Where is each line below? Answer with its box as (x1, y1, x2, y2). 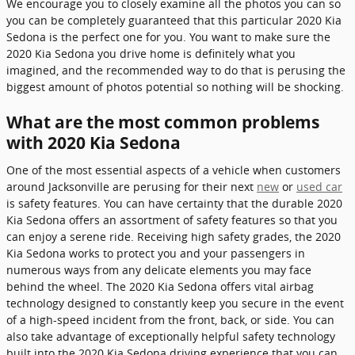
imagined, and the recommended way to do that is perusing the (6, 63, 345, 78)
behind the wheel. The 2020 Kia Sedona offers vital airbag (6, 278, 314, 294)
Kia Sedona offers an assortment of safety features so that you (6, 212, 338, 227)
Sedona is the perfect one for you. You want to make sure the (6, 29, 330, 44)
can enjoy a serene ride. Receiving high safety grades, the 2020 (6, 228, 341, 244)
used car (296, 178, 342, 194)
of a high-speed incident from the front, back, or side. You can (6, 311, 334, 327)
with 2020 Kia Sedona (6, 132, 181, 154)
